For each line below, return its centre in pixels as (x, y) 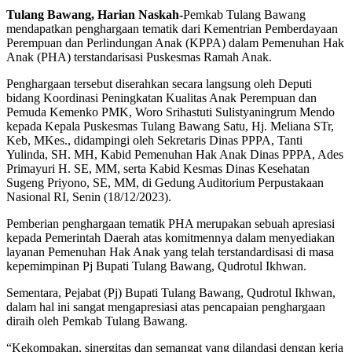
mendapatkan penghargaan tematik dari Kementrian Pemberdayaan (172, 28)
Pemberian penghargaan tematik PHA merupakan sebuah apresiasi (170, 223)
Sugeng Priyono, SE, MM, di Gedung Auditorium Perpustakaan (165, 182)
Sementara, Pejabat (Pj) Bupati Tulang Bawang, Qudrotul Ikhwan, (171, 292)
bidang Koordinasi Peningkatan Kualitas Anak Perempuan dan (161, 97)
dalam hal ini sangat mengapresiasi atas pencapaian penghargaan (166, 306)
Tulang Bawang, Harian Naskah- (95, 14)
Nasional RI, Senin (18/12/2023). (89, 196)
